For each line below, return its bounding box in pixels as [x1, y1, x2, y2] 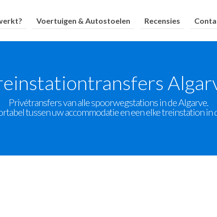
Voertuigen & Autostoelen [36, 15, 131, 25]
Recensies [144, 15, 181, 25]
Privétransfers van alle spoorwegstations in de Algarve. [9, 96, 208, 108]
